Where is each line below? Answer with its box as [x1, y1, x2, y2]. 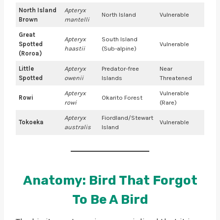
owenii [64, 74, 84, 82]
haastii [64, 44, 85, 52]
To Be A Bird [72, 192, 148, 207]
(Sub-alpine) [102, 44, 137, 52]
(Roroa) [19, 49, 42, 57]
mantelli [64, 15, 90, 23]
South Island [102, 35, 138, 43]
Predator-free [102, 64, 139, 72]
